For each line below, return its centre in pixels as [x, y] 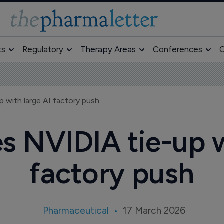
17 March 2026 [154, 211]
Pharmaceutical [76, 211]
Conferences [177, 49]
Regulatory [43, 49]
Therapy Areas [108, 49]
